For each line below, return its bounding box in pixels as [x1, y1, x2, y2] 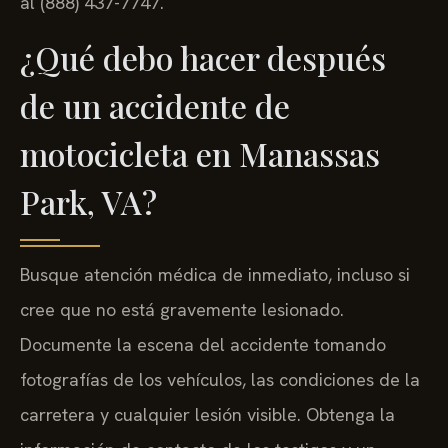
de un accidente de [20, 84, 290, 128]
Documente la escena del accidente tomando [20, 333, 386, 357]
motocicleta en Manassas [20, 132, 380, 176]
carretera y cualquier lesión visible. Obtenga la [20, 403, 395, 427]
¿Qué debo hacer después [20, 36, 386, 80]
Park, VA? [20, 180, 157, 224]
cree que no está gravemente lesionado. [20, 298, 344, 322]
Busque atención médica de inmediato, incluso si [20, 263, 410, 287]
